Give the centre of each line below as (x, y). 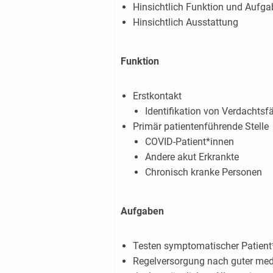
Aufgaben (142, 211)
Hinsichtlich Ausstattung (185, 22)
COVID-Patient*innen (189, 141)
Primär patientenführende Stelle (200, 126)
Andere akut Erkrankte (192, 157)
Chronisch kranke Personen (203, 172)
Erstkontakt (157, 96)
